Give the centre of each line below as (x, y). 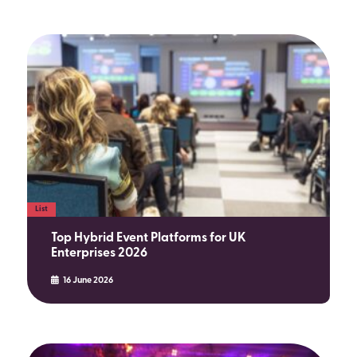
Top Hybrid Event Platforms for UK (148, 238)
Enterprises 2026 (99, 253)
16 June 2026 (88, 280)
